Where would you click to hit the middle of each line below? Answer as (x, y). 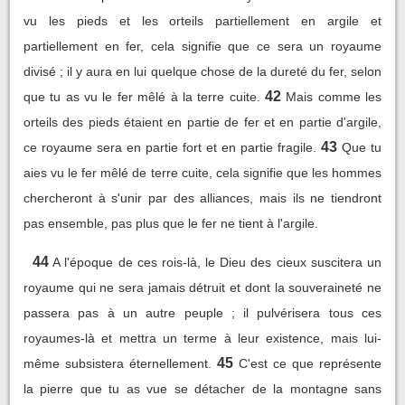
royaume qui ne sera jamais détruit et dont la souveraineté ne (202, 287)
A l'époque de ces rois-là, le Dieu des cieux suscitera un (217, 262)
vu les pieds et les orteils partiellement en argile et (202, 20)
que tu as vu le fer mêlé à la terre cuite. (142, 96)
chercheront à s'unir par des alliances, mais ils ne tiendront (202, 198)
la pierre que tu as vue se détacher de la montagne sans (202, 388)
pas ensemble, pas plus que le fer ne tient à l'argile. (171, 223)
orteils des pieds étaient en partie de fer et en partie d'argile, (202, 122)
